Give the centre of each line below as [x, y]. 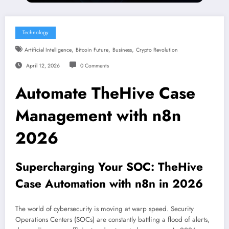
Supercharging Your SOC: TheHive [109, 166]
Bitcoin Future [92, 50]
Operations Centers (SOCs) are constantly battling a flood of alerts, [112, 220]
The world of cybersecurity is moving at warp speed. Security [105, 209]
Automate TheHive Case [105, 93]
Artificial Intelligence [48, 50]
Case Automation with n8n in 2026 [109, 183]
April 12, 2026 [43, 65]
